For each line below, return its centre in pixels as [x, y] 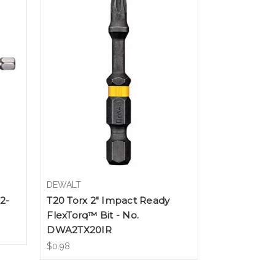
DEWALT [64, 184]
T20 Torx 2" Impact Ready [108, 200]
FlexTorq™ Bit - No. [93, 215]
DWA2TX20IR [79, 230]
